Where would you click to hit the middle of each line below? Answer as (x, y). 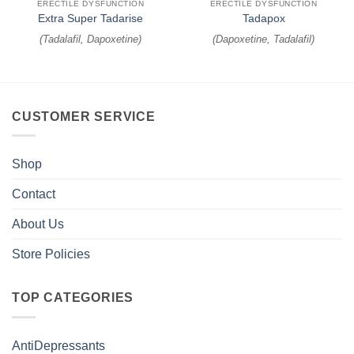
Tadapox (264, 18)
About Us (38, 224)
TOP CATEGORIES (73, 298)
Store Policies (51, 254)
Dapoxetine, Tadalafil (264, 40)
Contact (34, 194)
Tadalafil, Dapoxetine (90, 40)
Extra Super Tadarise (90, 18)
